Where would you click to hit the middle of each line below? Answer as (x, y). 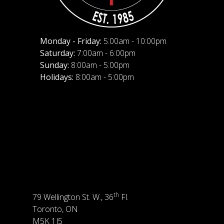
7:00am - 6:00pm (105, 53)
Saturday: (57, 53)
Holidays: (56, 77)
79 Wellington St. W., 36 (73, 197)
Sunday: (54, 65)
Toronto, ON (55, 209)
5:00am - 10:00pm (134, 41)
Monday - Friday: (70, 41)
